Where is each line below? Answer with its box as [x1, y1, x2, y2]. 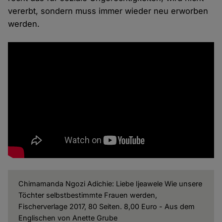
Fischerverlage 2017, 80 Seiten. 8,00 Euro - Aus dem [18, 202, 195, 211]
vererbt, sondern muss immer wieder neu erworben [8, 6, 209, 16]
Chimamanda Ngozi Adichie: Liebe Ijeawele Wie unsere [18, 179, 202, 188]
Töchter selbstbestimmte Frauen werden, [18, 191, 157, 200]
